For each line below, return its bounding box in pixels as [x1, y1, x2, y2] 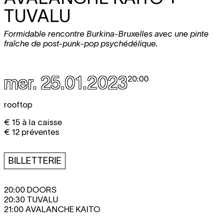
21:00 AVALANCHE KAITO [4, 205, 100, 214]
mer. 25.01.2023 [4, 73, 128, 92]
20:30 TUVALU [4, 195, 58, 204]
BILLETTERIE [8, 155, 62, 166]
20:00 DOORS [4, 185, 57, 194]
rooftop [4, 100, 32, 109]
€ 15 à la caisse [4, 118, 62, 127]
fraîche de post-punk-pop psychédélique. [4, 39, 158, 48]
